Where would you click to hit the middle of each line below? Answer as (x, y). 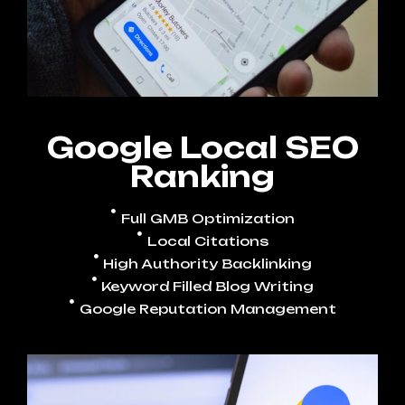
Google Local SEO (202, 147)
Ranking (202, 176)
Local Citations (207, 240)
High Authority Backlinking (208, 263)
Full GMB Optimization (207, 218)
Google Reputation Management (207, 308)
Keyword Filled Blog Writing (208, 286)
